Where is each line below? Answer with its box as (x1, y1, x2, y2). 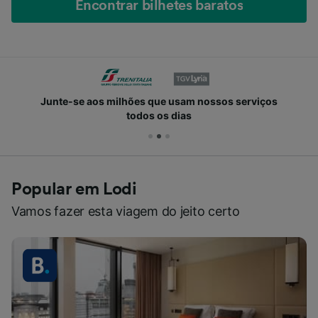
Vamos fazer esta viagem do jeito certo (11, 203, 240, 219)
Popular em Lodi (11, 180, 137, 198)
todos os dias (126, 109, 192, 121)
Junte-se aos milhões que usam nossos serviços (40, 94, 278, 107)
